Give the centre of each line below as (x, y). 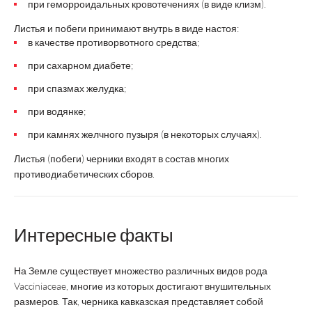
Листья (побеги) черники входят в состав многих (122, 158)
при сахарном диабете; (80, 65)
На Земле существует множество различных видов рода (141, 271)
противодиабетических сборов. (84, 174)
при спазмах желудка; (77, 88)
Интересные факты (94, 235)
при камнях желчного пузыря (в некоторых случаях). (145, 134)
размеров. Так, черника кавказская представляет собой (139, 301)
